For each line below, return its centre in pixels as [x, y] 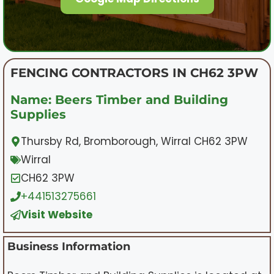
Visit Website [57, 214]
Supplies [38, 114]
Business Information [69, 246]
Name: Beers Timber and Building [119, 99]
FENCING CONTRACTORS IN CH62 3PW [134, 72]
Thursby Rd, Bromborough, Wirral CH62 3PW [134, 141]
